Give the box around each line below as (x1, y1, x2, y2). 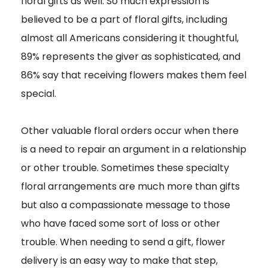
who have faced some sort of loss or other (21, 217, 220, 231)
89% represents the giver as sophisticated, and (21, 50, 240, 64)
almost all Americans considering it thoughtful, (21, 31, 239, 45)
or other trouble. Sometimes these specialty (21, 161, 229, 175)
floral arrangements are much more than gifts (21, 179, 240, 194)
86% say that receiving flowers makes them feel (21, 68, 246, 83)
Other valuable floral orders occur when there (21, 124, 239, 138)
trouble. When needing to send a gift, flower (21, 235, 226, 249)
